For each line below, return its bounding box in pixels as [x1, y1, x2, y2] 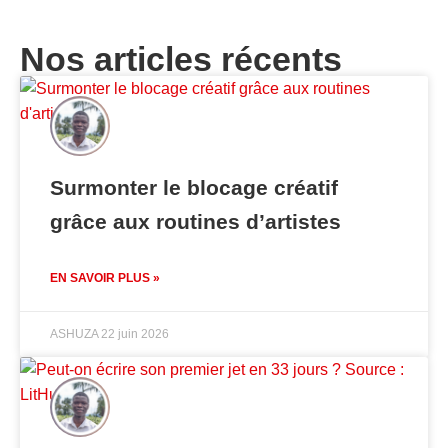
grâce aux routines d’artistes [50, 210, 341, 234]
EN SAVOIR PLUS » [50, 271, 160, 286]
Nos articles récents [20, 40, 342, 79]
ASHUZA [50, 327, 101, 342]
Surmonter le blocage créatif [50, 176, 338, 200]
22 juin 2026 [101, 327, 169, 342]
